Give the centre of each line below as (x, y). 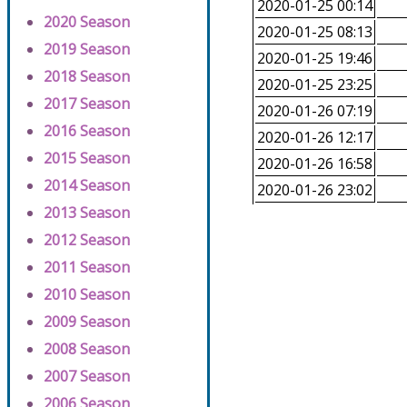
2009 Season (87, 322)
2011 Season (87, 268)
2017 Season (87, 104)
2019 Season (87, 50)
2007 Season (87, 377)
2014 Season (87, 186)
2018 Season (87, 77)
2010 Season (87, 295)
